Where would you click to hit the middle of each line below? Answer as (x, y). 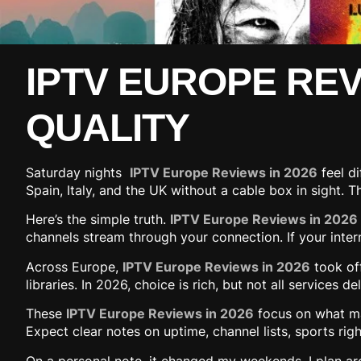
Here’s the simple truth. (98, 220)
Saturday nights (78, 172)
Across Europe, (74, 266)
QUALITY (108, 128)
